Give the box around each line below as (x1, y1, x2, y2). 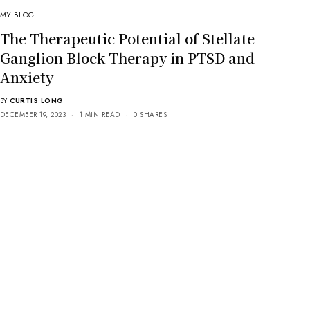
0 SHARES (134, 109, 167, 120)
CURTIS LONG (10, 95, 64, 106)
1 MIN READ (79, 109, 120, 120)
